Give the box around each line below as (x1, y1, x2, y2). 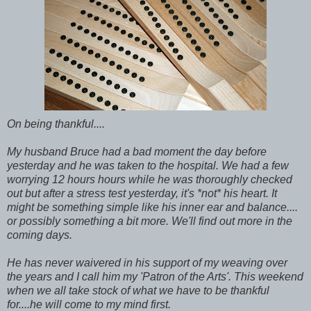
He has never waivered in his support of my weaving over (7, 256, 287, 269)
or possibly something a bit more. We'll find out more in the (7, 215, 292, 227)
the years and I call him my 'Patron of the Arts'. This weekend (7, 270, 303, 283)
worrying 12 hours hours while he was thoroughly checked (7, 173, 292, 185)
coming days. (7, 228, 72, 241)
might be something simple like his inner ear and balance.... (7, 201, 298, 213)
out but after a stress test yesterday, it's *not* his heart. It (7, 187, 277, 199)
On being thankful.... (7, 117, 105, 130)
